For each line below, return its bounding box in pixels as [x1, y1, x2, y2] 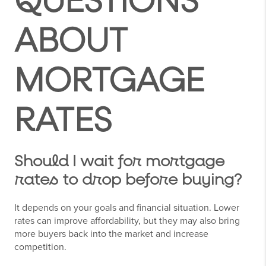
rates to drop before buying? [14, 170, 242, 191]
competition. [14, 241, 66, 254]
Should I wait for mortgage [14, 151, 224, 172]
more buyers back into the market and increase [14, 228, 208, 240]
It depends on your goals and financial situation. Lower [14, 202, 239, 214]
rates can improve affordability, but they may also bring [14, 215, 240, 227]
